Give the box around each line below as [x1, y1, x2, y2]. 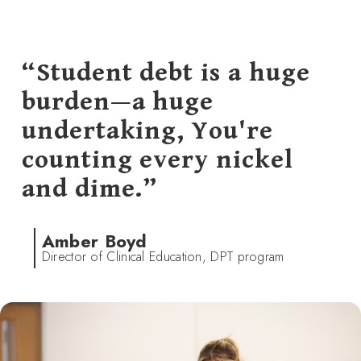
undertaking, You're [21, 116, 273, 146]
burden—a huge [21, 87, 214, 117]
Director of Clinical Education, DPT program [41, 247, 284, 266]
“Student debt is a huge [21, 58, 310, 88]
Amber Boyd [41, 228, 147, 254]
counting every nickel [21, 145, 293, 175]
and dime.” [21, 174, 158, 204]
